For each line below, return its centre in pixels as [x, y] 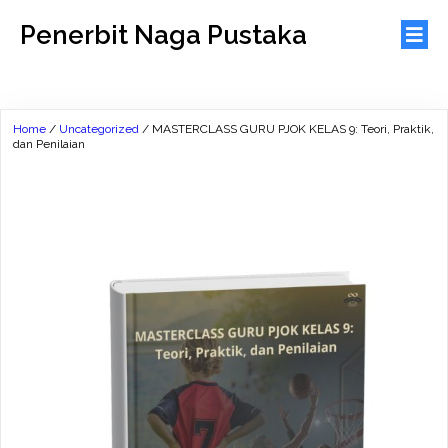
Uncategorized [99, 129]
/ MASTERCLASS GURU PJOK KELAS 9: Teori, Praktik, [286, 129]
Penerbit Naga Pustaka [163, 34]
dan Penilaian [49, 144]
